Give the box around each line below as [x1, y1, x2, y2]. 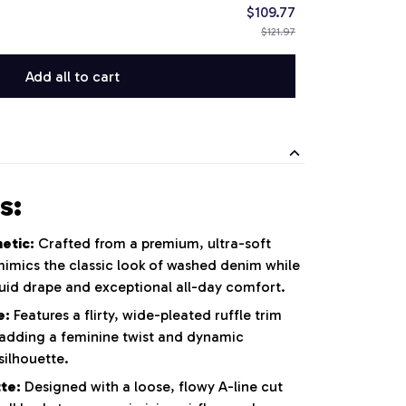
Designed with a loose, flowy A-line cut [21, 378, 283, 396]
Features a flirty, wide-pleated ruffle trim [10, 306, 282, 324]
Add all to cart [25, 67, 120, 85]
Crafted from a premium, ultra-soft [34, 234, 271, 252]
